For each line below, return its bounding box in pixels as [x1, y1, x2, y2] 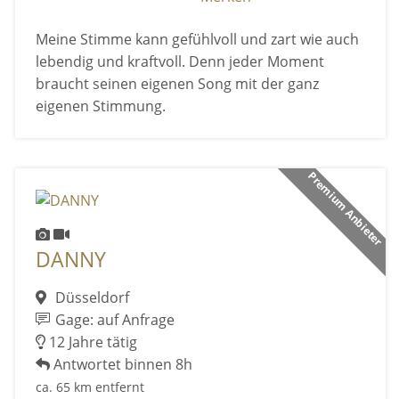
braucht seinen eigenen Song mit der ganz [35, 73, 319, 94]
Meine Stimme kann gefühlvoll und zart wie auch [35, 28, 359, 49]
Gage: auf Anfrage [52, 309, 175, 330]
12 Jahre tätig [45, 331, 137, 352]
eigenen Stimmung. [35, 95, 166, 116]
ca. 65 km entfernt [35, 378, 144, 395]
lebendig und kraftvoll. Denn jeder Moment [35, 51, 324, 71]
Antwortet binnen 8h [49, 354, 192, 374]
